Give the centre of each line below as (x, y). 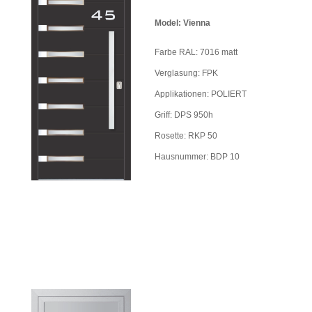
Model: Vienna (182, 23)
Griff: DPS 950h (184, 115)
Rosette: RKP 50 (186, 135)
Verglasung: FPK (186, 73)
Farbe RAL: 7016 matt (196, 52)
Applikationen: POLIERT (201, 94)
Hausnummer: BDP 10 (197, 156)
